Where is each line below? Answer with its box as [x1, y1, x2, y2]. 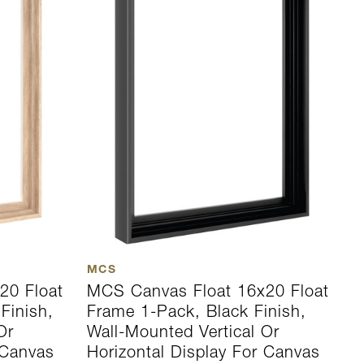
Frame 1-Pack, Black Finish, [86, 301, 306, 322]
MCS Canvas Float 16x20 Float [86, 281, 329, 301]
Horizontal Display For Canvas [86, 342, 320, 362]
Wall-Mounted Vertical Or [86, 322, 279, 342]
